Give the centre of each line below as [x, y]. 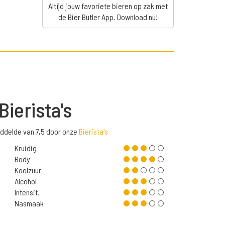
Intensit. [27, 192]
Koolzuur [28, 170]
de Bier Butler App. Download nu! [108, 17]
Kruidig [25, 148]
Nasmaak [29, 203]
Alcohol [25, 181]
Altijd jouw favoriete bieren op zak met [108, 6]
